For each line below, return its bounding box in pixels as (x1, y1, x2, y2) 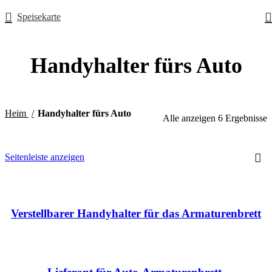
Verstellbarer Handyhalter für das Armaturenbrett (11, 206, 261, 220)
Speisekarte (17, 12, 61, 22)
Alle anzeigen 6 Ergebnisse (163, 113, 267, 124)
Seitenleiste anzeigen (5, 152, 84, 163)
